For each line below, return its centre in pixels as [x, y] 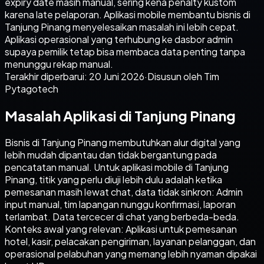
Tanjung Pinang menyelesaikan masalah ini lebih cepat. [122, 27]
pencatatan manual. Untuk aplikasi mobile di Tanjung [117, 167]
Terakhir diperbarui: [47, 76]
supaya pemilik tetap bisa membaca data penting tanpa [125, 51]
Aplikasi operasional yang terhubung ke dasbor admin [119, 39]
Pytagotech [32, 88]
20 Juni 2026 [117, 76]
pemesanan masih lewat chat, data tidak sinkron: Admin [124, 192]
